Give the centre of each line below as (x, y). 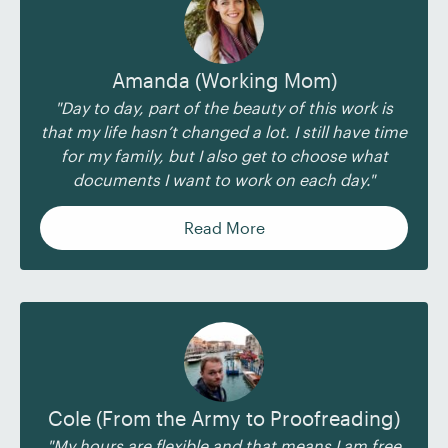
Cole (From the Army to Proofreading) (224, 418)
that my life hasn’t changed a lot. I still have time (224, 131)
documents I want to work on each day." (224, 179)
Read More (224, 227)
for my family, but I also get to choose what (224, 155)
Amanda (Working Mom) (224, 80)
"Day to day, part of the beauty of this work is (224, 107)
